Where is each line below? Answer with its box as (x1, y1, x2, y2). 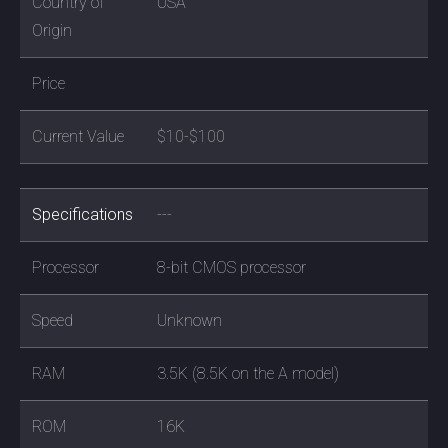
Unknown (157, 310, 222, 330)
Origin (32, 20, 72, 40)
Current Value (32, 126, 124, 146)
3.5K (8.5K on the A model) (157, 363, 339, 383)
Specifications (32, 204, 133, 224)
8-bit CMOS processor (157, 257, 306, 277)
